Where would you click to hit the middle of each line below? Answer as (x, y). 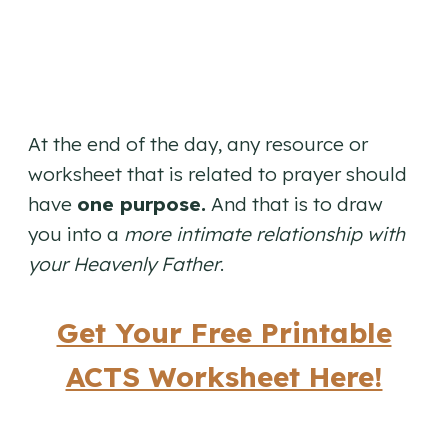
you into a (76, 234)
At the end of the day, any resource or (198, 144)
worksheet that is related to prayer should (217, 174)
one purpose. (141, 204)
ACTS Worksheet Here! (224, 377)
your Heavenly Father (124, 264)
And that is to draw (294, 204)
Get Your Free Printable (224, 333)
